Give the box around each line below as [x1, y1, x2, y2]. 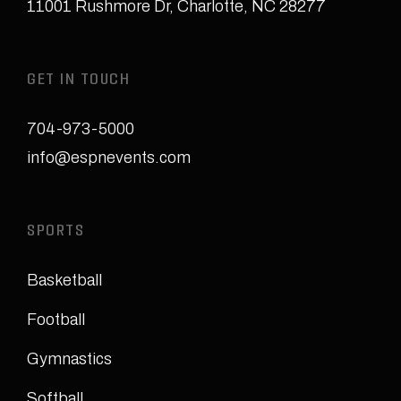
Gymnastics [27, 350, 112, 368]
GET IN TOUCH [27, 74, 130, 88]
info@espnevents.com [27, 149, 191, 166]
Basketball [27, 271, 102, 289]
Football [27, 311, 85, 328]
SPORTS [27, 226, 84, 239]
